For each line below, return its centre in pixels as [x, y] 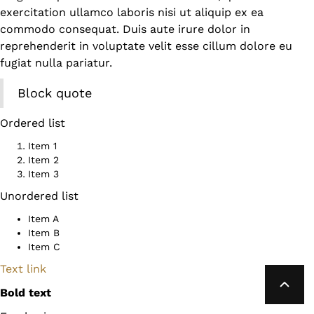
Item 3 [43, 173]
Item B [44, 232]
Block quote [55, 93]
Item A [43, 218]
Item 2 [43, 159]
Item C [44, 246]
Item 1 [42, 145]
